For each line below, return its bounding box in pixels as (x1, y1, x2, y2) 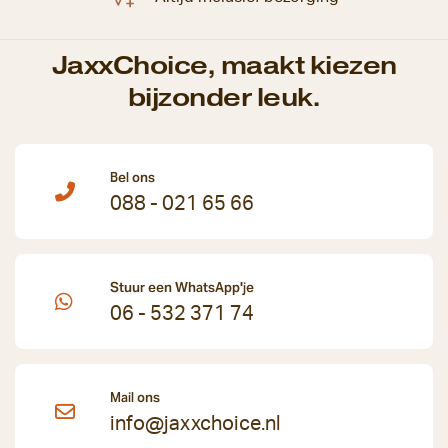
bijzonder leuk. (127, 82, 321, 114)
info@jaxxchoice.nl (110, 414, 281, 435)
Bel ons (110, 169, 155, 187)
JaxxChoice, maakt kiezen (51, 50, 397, 82)
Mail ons (110, 389, 160, 407)
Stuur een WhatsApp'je (110, 279, 254, 297)
